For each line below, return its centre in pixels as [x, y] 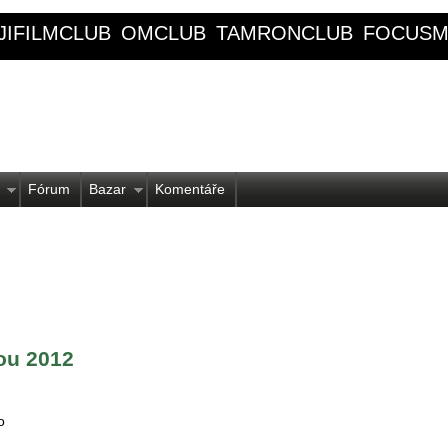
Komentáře [190, 189]
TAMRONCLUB [284, 33]
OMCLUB [163, 33]
